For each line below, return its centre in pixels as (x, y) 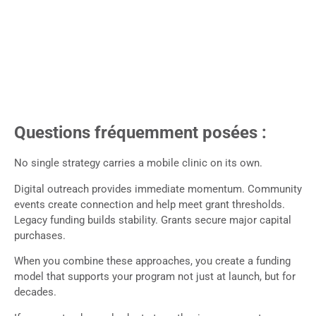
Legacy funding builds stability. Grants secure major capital (153, 220)
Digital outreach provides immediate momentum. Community (158, 189)
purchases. (40, 235)
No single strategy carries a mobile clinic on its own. (138, 163)
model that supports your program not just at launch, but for (155, 277)
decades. (35, 292)
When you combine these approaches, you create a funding (152, 261)
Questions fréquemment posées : (140, 133)
